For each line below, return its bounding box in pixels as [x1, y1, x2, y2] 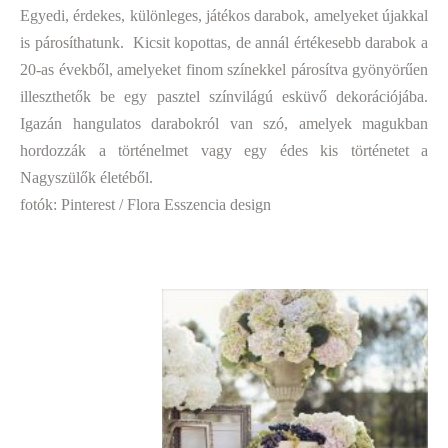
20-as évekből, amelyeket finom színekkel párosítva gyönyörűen [20, 61, 428, 78]
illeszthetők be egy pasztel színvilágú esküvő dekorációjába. [20, 88, 428, 105]
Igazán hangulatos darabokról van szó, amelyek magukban [20, 115, 428, 132]
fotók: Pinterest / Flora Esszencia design [20, 196, 271, 213]
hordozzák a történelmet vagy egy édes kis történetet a [20, 142, 428, 159]
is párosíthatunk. [20, 34, 129, 51]
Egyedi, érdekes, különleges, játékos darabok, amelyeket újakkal [20, 7, 428, 24]
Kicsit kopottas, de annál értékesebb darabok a [132, 34, 429, 51]
